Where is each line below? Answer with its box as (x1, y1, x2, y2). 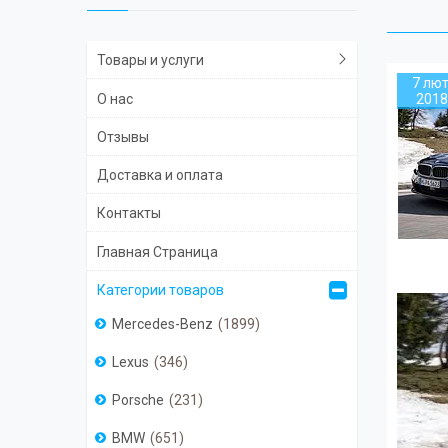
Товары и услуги (97, 52, 204, 69)
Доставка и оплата (97, 167, 223, 184)
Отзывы (97, 128, 149, 145)
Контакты (97, 205, 161, 222)
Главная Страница (97, 243, 218, 260)
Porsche (112, 392, 164, 409)
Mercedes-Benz (112, 316, 213, 333)
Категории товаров (97, 282, 224, 299)
